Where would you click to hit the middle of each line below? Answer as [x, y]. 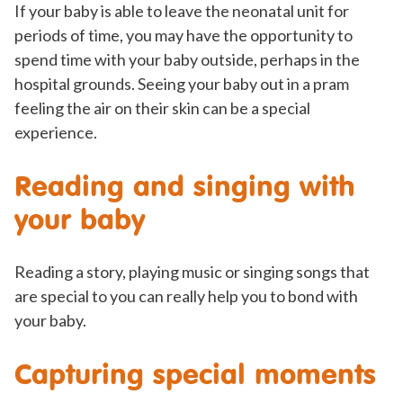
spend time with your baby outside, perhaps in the [187, 60]
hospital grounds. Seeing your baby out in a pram [182, 84]
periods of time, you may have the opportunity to [184, 36]
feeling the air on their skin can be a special [162, 108]
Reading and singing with [185, 186]
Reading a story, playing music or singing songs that [192, 272]
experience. [56, 133]
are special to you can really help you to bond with [186, 296]
